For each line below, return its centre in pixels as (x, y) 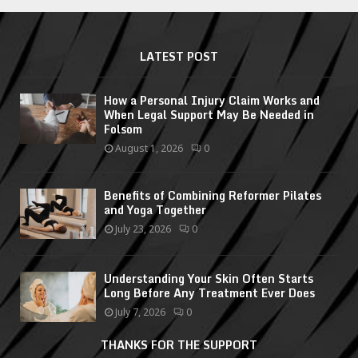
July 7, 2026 (140, 312)
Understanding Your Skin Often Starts (209, 278)
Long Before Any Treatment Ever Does (209, 292)
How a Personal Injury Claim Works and (212, 100)
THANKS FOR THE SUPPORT (179, 345)
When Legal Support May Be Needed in (209, 114)
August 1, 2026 (149, 148)
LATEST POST (179, 56)
